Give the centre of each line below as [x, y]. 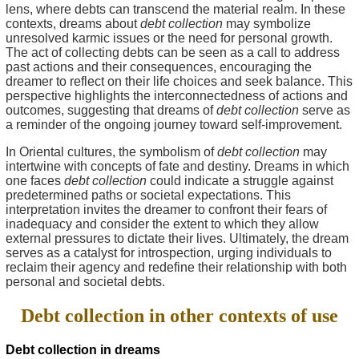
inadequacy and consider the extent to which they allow [162, 224]
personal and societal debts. [85, 281]
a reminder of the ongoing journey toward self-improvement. [174, 124]
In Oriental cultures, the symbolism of [111, 151]
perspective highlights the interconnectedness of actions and [177, 95]
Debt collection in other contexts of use [179, 315]
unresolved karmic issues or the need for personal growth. [169, 38]
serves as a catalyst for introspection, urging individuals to [169, 252]
